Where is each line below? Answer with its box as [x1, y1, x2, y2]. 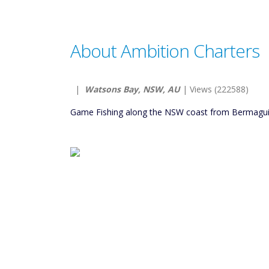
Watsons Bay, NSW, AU [85, 83, 180, 95]
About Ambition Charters [70, 38, 259, 63]
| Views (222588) [180, 83, 249, 95]
